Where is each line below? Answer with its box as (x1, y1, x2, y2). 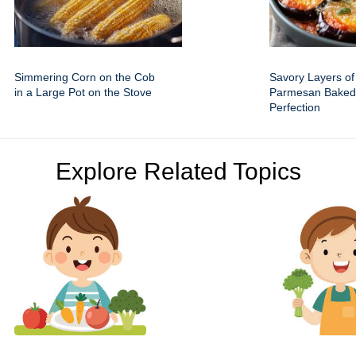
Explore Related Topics (55, 158, 301, 184)
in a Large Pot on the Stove (14, 86, 152, 99)
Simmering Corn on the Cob (14, 71, 155, 83)
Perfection (269, 101, 320, 114)
